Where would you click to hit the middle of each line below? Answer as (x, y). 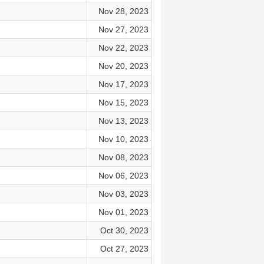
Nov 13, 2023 (123, 121)
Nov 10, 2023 (123, 139)
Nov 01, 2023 (123, 212)
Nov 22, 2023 (123, 48)
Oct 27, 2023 (124, 249)
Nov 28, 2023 (123, 11)
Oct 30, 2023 (124, 230)
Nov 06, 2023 (123, 176)
